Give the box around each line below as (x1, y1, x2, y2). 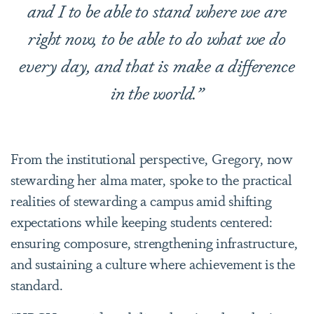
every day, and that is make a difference (19, 52, 295, 77)
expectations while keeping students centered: (11, 210, 273, 231)
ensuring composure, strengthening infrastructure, (11, 231, 298, 252)
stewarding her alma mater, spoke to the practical (11, 168, 292, 189)
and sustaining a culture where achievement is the (11, 252, 295, 273)
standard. (11, 273, 63, 294)
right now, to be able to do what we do (28, 25, 286, 50)
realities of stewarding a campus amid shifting (11, 189, 272, 210)
